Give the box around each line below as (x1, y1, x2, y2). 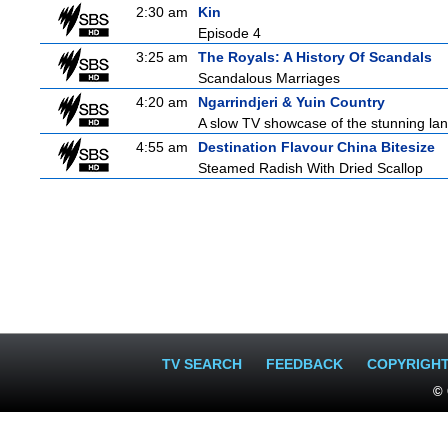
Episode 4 (198, 25, 261, 41)
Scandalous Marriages (198, 70, 340, 86)
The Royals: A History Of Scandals (198, 49, 432, 65)
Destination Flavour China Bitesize (198, 139, 435, 155)
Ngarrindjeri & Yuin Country (198, 94, 385, 110)
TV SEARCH (162, 356, 242, 372)
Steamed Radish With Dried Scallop (198, 160, 423, 176)
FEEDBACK (266, 356, 343, 372)
